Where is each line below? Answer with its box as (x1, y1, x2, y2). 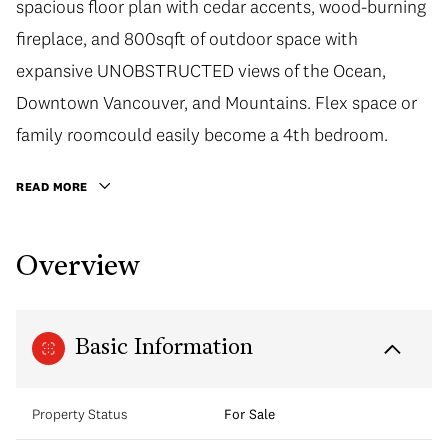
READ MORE (16, 179, 88, 194)
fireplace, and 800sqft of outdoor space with (16, 27, 358, 50)
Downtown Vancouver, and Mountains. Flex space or (16, 91, 417, 114)
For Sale (224, 404, 275, 423)
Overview (16, 253, 140, 282)
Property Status (32, 404, 127, 423)
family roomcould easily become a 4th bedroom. (16, 123, 388, 146)
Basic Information (75, 336, 253, 360)
